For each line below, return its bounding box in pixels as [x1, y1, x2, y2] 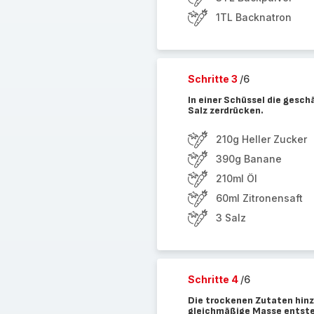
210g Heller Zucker [215, 133, 307, 145]
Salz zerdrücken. [187, 104, 264, 116]
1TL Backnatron [215, 11, 292, 23]
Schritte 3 [187, 73, 240, 85]
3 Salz [215, 212, 246, 224]
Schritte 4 [187, 273, 240, 285]
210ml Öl [215, 172, 257, 184]
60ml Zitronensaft [215, 192, 303, 204]
